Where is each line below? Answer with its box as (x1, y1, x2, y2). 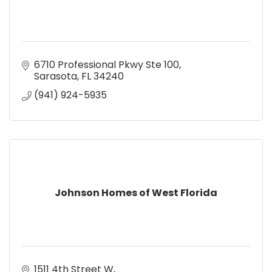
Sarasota (34, 69, 77, 83)
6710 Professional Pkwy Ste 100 (34, 57, 179, 72)
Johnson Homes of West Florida (55, 185, 217, 200)
